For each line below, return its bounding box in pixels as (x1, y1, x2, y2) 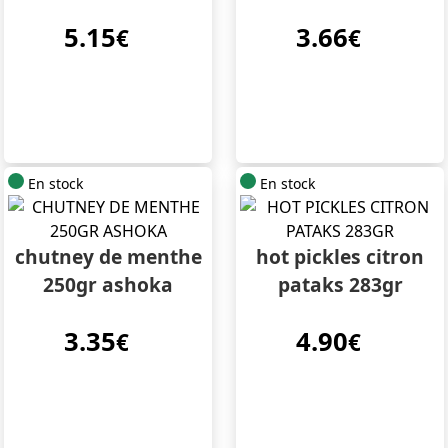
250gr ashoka (43, 271, 173, 299)
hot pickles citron (256, 243, 424, 271)
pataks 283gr (277, 271, 403, 299)
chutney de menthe (14, 243, 202, 271)
